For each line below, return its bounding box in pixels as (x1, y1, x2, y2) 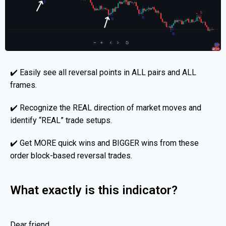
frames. (10, 80, 37, 90)
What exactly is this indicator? (10, 183, 178, 197)
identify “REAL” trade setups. (10, 115, 112, 125)
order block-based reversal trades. (10, 150, 132, 160)
